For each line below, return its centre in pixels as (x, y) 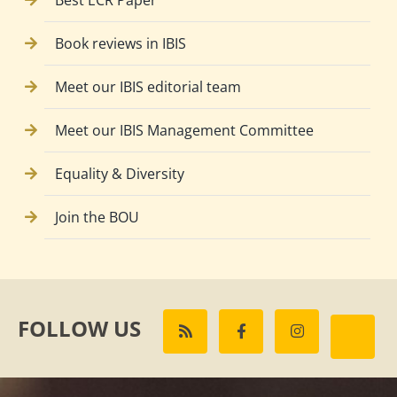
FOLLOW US (79, 329)
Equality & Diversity (120, 174)
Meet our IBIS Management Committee (184, 131)
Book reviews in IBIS (121, 44)
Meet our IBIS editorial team (148, 87)
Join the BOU (97, 218)
